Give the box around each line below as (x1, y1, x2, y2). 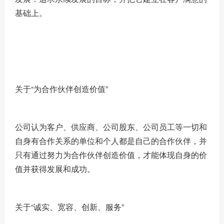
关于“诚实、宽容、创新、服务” (15, 201, 124, 212)
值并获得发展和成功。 (15, 163, 95, 174)
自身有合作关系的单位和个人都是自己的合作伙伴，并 (15, 135, 207, 146)
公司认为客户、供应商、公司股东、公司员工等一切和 (15, 121, 207, 132)
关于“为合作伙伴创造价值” (15, 83, 108, 94)
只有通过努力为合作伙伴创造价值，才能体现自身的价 (15, 149, 207, 160)
